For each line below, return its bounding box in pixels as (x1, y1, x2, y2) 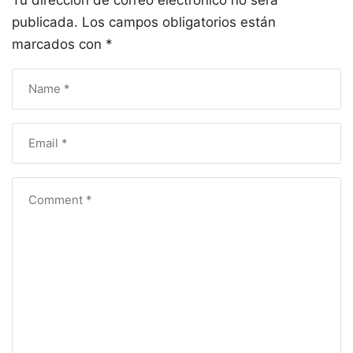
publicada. (12, 13, 78, 30)
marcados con (12, 35, 106, 52)
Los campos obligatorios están (82, 13, 276, 30)
